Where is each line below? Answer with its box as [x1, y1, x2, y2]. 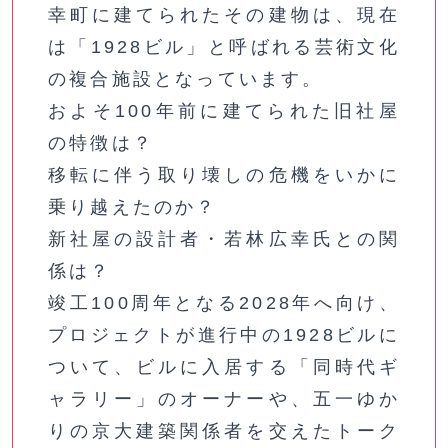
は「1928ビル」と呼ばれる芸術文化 [48, 37, 400, 57]
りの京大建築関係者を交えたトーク [48, 421, 400, 441]
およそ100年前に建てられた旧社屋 [48, 101, 400, 121]
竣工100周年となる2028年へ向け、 [48, 293, 400, 313]
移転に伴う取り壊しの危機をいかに [48, 165, 400, 185]
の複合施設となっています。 [48, 69, 324, 89]
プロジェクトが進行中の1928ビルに [48, 325, 400, 345]
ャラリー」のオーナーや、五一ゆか [48, 389, 400, 409]
